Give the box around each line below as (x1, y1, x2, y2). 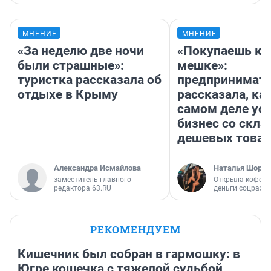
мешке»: (177, 58, 227, 73)
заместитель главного (54, 175, 131, 184)
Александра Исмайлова (54, 163, 141, 173)
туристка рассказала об (18, 73, 162, 88)
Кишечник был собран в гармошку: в (18, 247, 240, 262)
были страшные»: (18, 58, 124, 73)
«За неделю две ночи (18, 44, 144, 59)
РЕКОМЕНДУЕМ (90, 223, 181, 237)
